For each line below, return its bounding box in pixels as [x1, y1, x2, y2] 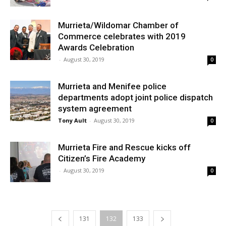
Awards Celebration [58, 42, 134, 52]
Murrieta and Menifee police [58, 81, 166, 91]
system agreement [58, 103, 132, 114]
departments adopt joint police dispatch [58, 92, 213, 102]
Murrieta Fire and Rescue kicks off [58, 142, 191, 152]
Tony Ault [58, 117, 87, 124]
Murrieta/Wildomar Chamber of [58, 20, 179, 30]
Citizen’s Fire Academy [58, 153, 145, 163]
